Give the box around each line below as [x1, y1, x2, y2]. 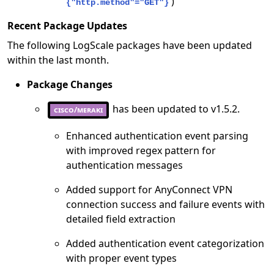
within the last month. [7, 53, 109, 67]
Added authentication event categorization [66, 236, 264, 250]
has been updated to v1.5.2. [110, 102, 240, 116]
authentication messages [66, 158, 183, 172]
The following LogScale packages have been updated [7, 39, 252, 53]
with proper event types [66, 251, 177, 265]
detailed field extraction [66, 212, 176, 226]
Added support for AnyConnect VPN [66, 182, 232, 196]
